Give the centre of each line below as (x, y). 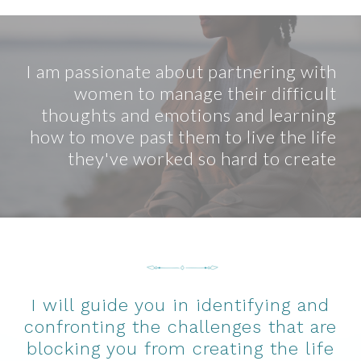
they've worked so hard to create (202, 158)
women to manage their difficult (205, 93)
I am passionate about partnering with (181, 71)
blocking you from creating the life (180, 349)
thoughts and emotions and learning (189, 114)
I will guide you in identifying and (180, 305)
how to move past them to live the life (183, 136)
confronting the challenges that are (180, 327)
